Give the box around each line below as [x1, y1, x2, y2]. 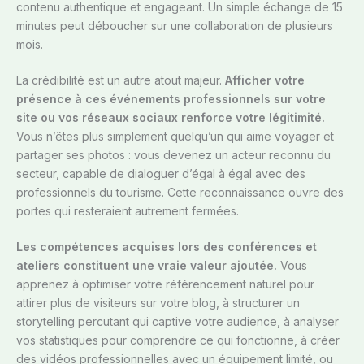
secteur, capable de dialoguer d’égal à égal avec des [16, 167, 305, 181]
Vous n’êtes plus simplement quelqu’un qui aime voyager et [16, 129, 334, 144]
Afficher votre [225, 73, 305, 88]
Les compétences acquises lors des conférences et [16, 240, 317, 254]
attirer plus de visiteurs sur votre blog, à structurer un [16, 296, 300, 310]
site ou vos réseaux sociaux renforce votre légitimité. [16, 110, 325, 125]
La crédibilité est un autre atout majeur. [16, 73, 225, 88]
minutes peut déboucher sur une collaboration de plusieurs [16, 19, 333, 33]
